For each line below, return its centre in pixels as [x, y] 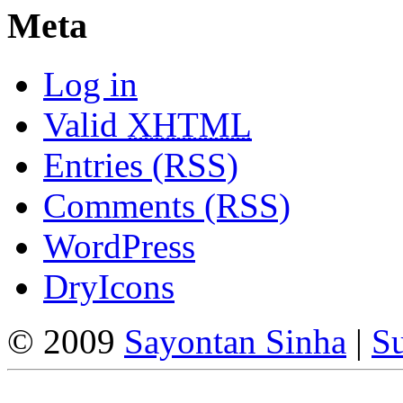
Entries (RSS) [141, 166]
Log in [90, 85]
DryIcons [109, 287]
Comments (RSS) [167, 206]
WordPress [119, 246]
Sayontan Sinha [235, 342]
